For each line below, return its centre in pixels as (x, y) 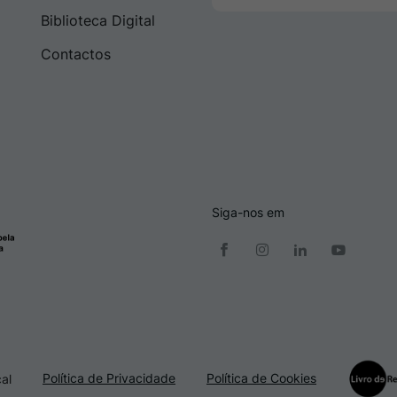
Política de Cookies (261, 378)
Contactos (75, 54)
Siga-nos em (248, 213)
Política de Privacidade (109, 378)
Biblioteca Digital (97, 21)
